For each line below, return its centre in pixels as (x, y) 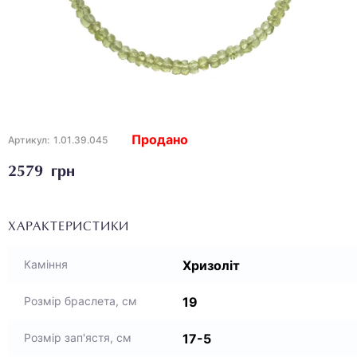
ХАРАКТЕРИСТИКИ (69, 227)
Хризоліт (211, 265)
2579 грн (41, 172)
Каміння (46, 264)
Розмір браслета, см (80, 301)
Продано (160, 139)
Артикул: (29, 140)
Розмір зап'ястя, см (78, 337)
